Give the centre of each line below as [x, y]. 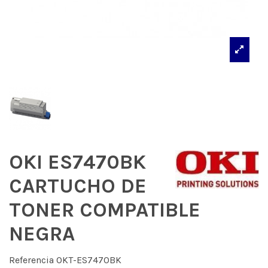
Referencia [31, 260]
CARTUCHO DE [78, 186]
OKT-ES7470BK [89, 260]
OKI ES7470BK [77, 162]
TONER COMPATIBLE [105, 210]
